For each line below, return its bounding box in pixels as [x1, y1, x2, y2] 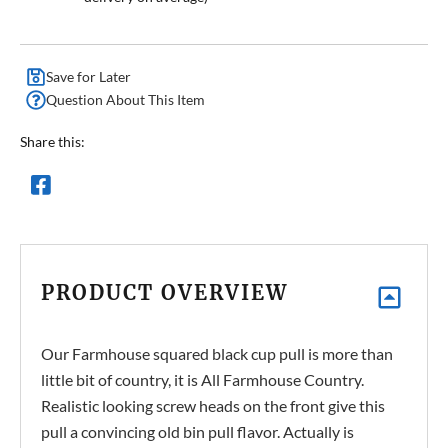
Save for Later [46, 68, 131, 86]
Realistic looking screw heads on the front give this [41, 396, 385, 416]
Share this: [20, 133, 85, 151]
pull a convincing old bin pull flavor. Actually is [41, 422, 354, 442]
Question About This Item [46, 91, 205, 109]
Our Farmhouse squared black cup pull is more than [41, 344, 393, 364]
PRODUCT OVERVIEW [41, 280, 288, 306]
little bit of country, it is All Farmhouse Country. [41, 370, 364, 390]
